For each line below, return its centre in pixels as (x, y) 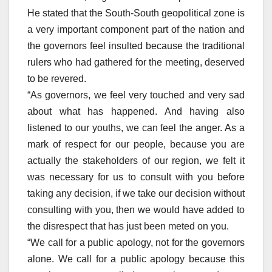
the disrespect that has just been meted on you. (128, 226)
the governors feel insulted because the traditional (136, 46)
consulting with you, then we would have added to (136, 209)
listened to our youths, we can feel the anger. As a (136, 127)
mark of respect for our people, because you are (136, 144)
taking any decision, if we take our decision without (136, 193)
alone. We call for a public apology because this (136, 259)
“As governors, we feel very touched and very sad (136, 95)
